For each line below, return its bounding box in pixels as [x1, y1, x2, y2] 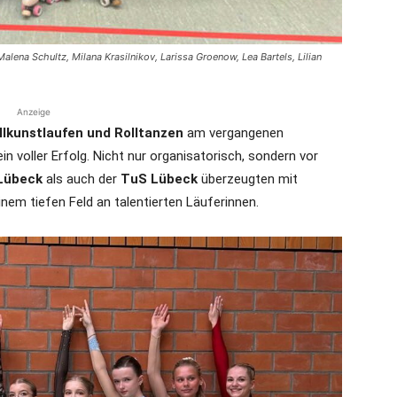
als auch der [46, 171, 121, 187]
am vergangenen [183, 125, 284, 141]
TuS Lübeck [121, 171, 201, 187]
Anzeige [17, 106, 51, 117]
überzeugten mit [201, 171, 298, 187]
